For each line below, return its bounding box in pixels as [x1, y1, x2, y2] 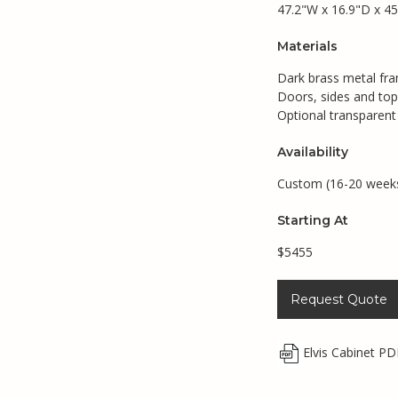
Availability [277, 143, 348, 160]
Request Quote [291, 291, 387, 307]
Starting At [277, 211, 348, 228]
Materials [277, 37, 338, 54]
